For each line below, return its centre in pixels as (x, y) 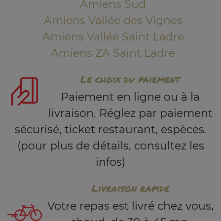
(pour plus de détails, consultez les (110, 146)
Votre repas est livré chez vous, (130, 206)
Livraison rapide (130, 188)
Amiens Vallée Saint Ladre (113, 37)
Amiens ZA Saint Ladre (113, 53)
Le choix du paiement (130, 79)
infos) (110, 162)
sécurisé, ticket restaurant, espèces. (110, 129)
